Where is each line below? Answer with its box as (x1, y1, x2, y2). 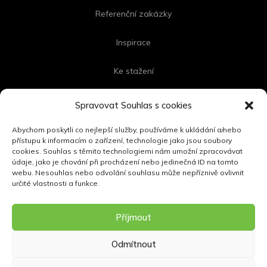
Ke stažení (113, 66, 154, 77)
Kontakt (118, 94, 149, 105)
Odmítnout (111, 238, 156, 250)
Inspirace (116, 37, 151, 48)
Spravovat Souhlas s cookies (75, 100, 192, 111)
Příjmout (116, 211, 151, 223)
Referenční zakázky (95, 8, 172, 20)
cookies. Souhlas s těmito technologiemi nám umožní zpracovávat (12, 147, 243, 156)
